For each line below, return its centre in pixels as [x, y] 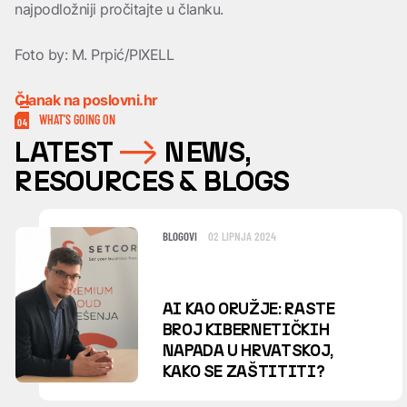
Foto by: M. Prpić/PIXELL [94, 55]
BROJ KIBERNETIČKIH [246, 329]
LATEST [66, 152]
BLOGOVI [185, 236]
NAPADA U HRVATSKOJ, [248, 350]
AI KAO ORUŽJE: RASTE [248, 308]
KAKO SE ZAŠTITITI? [243, 371]
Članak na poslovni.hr [86, 100]
